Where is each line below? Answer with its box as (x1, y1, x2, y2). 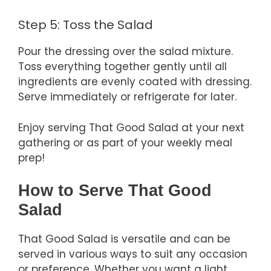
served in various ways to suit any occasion (18, 247, 247, 262)
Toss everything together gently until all (18, 59, 227, 74)
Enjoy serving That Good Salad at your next (18, 120, 244, 135)
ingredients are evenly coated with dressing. (18, 74, 252, 90)
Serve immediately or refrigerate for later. (18, 90, 237, 105)
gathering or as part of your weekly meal (18, 135, 232, 150)
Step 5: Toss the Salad (18, 16, 153, 34)
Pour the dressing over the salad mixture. (18, 44, 233, 59)
